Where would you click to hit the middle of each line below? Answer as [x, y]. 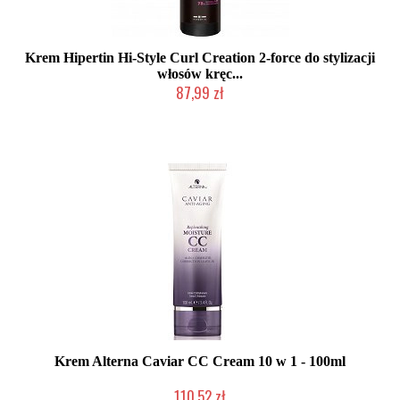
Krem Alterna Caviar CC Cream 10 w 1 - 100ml [200, 361]
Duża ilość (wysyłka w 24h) [200, 110]
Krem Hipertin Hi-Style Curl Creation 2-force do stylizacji [200, 58]
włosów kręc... [200, 74]
